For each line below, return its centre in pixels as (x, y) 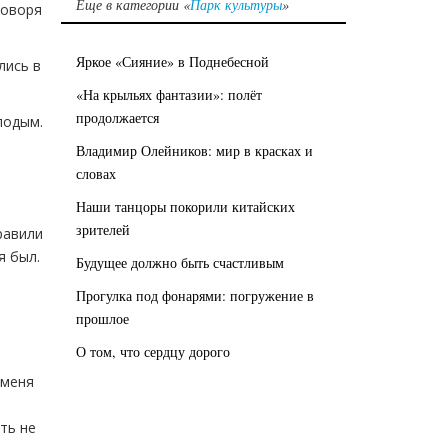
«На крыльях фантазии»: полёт (169, 94)
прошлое (102, 318)
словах (96, 173)
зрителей (103, 229)
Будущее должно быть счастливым (180, 262)
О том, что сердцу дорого (153, 351)
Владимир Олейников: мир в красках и (194, 150)
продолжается (117, 117)
